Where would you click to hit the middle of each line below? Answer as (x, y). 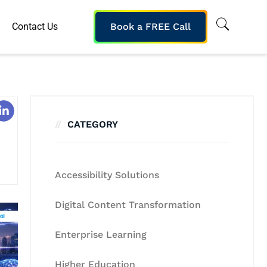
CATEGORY (93, 124)
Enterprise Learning (101, 235)
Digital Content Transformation (128, 205)
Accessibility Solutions (107, 175)
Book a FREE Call (150, 27)
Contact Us (35, 27)
